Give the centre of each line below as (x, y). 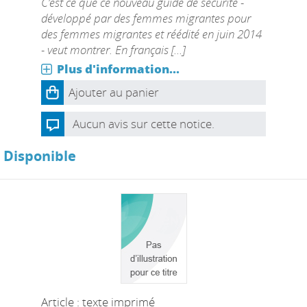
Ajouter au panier (113, 92)
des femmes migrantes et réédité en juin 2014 (151, 34)
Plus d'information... (118, 69)
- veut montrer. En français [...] (113, 50)
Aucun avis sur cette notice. (143, 124)
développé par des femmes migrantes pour (146, 18)
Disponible (40, 156)
